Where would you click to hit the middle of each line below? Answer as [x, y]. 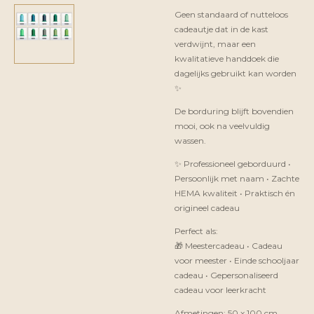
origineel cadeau [207, 208]
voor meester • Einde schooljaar [237, 260]
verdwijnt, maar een [215, 44]
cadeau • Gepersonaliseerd [226, 275]
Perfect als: [196, 231]
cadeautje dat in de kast [221, 29]
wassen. [190, 141]
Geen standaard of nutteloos [231, 14]
